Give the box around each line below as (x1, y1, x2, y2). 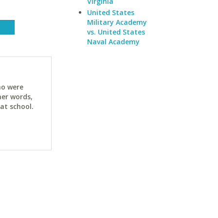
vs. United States (87, 27, 145, 36)
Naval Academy (87, 37, 140, 46)
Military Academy (87, 18, 147, 27)
